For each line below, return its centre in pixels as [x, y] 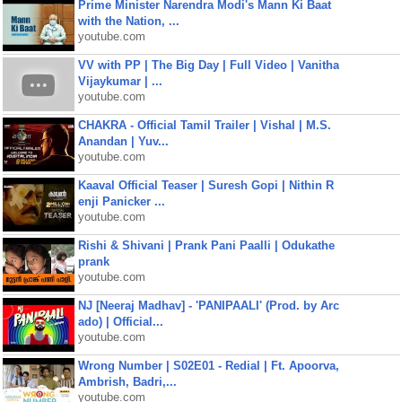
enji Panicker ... [121, 201]
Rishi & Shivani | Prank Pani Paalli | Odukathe [206, 245]
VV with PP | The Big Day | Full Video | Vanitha [208, 65]
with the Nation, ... [128, 21]
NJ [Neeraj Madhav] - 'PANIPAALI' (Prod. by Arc [208, 306]
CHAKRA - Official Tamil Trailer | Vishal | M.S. [204, 125]
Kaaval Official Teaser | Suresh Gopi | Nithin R [205, 185]
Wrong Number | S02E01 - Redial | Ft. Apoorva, [208, 366]
